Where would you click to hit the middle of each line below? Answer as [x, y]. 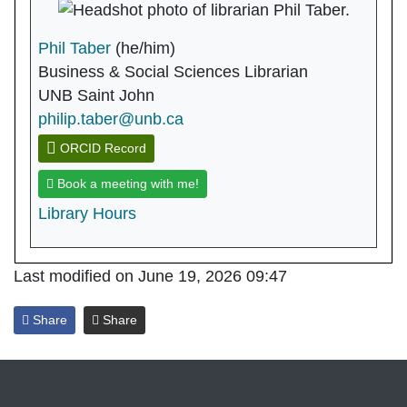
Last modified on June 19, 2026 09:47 [150, 276]
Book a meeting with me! [126, 183]
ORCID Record [101, 148]
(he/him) [145, 48]
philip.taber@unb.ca [111, 119]
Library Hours [87, 213]
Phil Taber [74, 48]
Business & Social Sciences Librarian [173, 71]
